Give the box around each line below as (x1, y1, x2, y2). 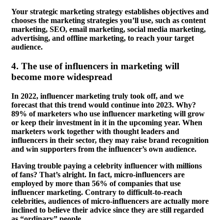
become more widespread (11, 71, 112, 82)
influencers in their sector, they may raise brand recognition (11, 136, 209, 144)
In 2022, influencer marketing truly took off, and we (11, 91, 184, 100)
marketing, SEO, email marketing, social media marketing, (11, 25, 206, 34)
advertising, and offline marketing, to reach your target (11, 34, 194, 43)
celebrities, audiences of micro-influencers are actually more (11, 196, 209, 205)
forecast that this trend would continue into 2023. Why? (11, 100, 196, 109)
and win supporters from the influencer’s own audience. (11, 144, 196, 153)
